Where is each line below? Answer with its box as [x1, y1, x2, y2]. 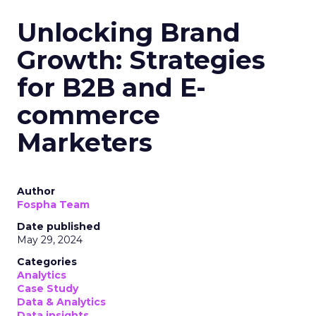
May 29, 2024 [17, 233, 83, 246]
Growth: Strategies [17, 44, 265, 75]
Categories [17, 255, 77, 268]
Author [17, 184, 55, 197]
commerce [17, 99, 160, 130]
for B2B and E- [17, 71, 206, 103]
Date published [17, 219, 100, 233]
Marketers [17, 126, 152, 158]
